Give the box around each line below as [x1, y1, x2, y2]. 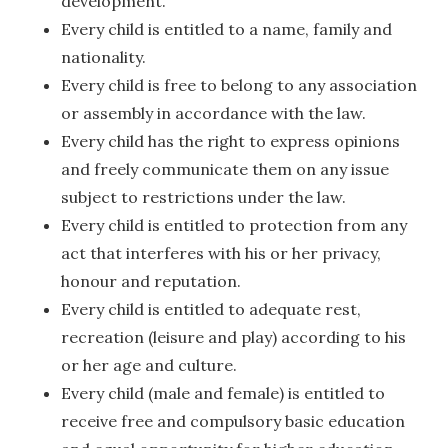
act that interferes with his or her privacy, [61, 242, 382, 263]
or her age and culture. [61, 354, 238, 375]
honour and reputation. [61, 270, 242, 291]
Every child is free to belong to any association [61, 74, 418, 95]
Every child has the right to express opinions [61, 130, 401, 151]
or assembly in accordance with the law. [61, 102, 371, 123]
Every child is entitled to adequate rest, [61, 298, 362, 319]
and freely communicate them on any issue [61, 158, 390, 179]
